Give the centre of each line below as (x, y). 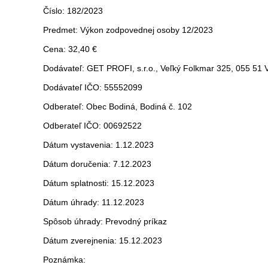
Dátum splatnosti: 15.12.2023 (99, 183)
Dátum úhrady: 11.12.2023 (94, 202)
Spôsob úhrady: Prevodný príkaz (105, 221)
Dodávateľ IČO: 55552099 (93, 87)
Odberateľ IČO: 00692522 (92, 126)
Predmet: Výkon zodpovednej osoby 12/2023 (128, 30)
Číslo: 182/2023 (73, 11)
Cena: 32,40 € (70, 49)
